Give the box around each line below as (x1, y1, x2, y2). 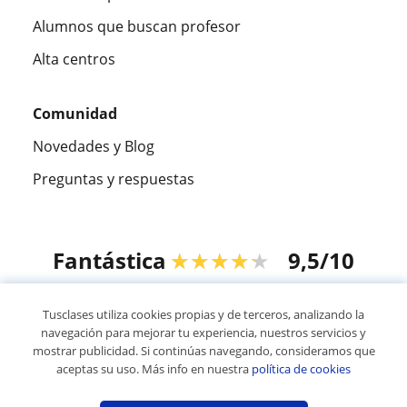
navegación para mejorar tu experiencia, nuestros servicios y (41, 324, 366, 341)
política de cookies (252, 361, 351, 377)
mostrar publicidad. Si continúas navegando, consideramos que (32, 342, 375, 359)
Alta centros (33, 48, 115, 69)
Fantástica (53, 244, 166, 275)
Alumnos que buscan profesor (33, 15, 241, 36)
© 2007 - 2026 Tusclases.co (112, 343, 295, 364)
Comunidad (33, 103, 117, 124)
